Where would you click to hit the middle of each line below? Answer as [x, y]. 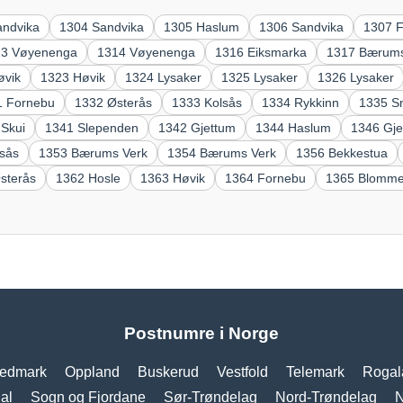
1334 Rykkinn [301, 102]
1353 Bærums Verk [94, 152]
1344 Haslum [294, 127]
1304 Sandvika [102, 27]
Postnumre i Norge [201, 333]
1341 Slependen [92, 127]
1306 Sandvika [302, 27]
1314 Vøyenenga [147, 52]
